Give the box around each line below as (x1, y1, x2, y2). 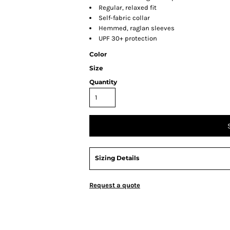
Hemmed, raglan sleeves (99, 24, 175, 32)
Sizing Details (95, 154, 139, 162)
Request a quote (89, 181, 140, 189)
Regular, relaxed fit (99, 4, 157, 11)
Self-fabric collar (99, 14, 150, 22)
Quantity (89, 78, 117, 86)
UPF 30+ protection (99, 34, 157, 42)
